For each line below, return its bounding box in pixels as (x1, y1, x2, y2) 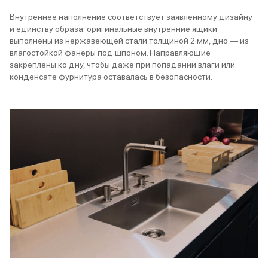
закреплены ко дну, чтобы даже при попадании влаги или (10, 59, 235, 69)
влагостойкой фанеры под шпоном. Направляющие (10, 47, 211, 57)
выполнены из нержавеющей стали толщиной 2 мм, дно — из (10, 35, 249, 45)
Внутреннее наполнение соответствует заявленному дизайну (10, 11, 252, 22)
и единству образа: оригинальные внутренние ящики (10, 23, 217, 33)
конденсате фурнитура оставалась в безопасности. (10, 71, 212, 81)
